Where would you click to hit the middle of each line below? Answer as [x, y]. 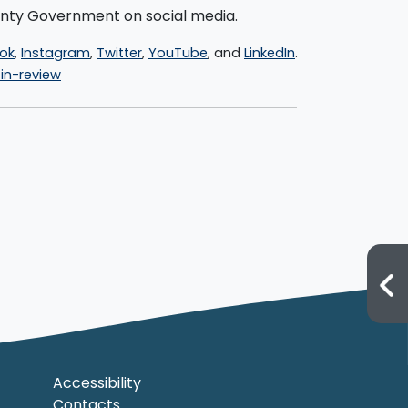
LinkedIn [270, 52]
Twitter [119, 52]
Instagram [56, 52]
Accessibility [97, 383]
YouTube [178, 52]
